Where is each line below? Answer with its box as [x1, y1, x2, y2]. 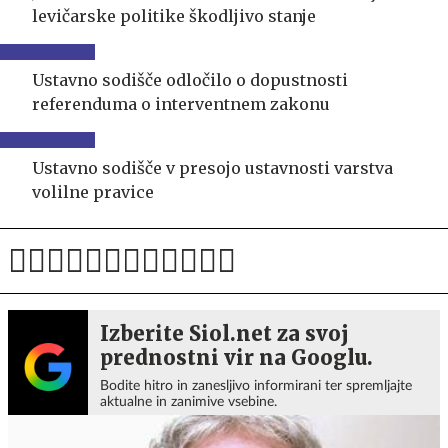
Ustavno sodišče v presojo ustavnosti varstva [32, 157, 393, 178]
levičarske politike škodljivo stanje [32, 5, 316, 26]
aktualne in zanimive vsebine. [100, 394, 277, 409]
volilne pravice [32, 181, 154, 202]
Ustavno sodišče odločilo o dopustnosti [32, 69, 348, 90]
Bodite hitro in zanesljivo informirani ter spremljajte [100, 378, 412, 393]
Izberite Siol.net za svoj [100, 320, 349, 346]
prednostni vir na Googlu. [100, 344, 373, 370]
